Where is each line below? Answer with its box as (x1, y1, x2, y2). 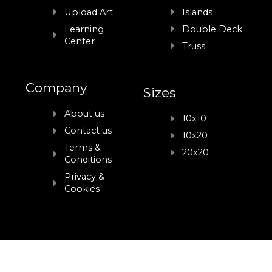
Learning (64, 23, 104, 35)
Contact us (64, 125, 112, 137)
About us (64, 108, 105, 120)
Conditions (64, 154, 112, 166)
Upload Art (64, 6, 114, 18)
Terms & (64, 142, 101, 154)
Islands (182, 6, 213, 18)
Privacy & (64, 171, 105, 183)
